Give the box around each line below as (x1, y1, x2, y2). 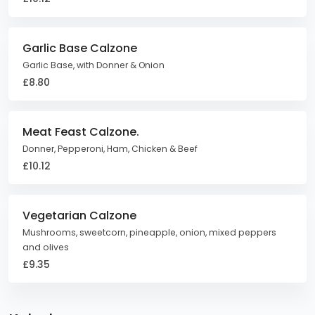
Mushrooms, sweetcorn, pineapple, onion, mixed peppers (22, 226, 276, 238)
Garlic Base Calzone (22, 40, 137, 56)
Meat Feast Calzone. (22, 124, 139, 140)
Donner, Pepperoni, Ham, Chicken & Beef (22, 143, 198, 155)
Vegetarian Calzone (22, 207, 136, 224)
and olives (22, 241, 69, 253)
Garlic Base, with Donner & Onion (22, 59, 165, 71)
